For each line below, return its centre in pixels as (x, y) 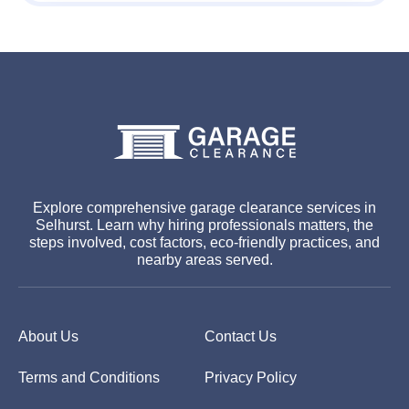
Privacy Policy (251, 378)
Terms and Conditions (89, 378)
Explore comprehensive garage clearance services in (204, 208)
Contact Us (241, 337)
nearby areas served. (204, 260)
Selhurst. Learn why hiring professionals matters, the (204, 225)
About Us (48, 337)
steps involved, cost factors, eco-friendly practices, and (204, 243)
